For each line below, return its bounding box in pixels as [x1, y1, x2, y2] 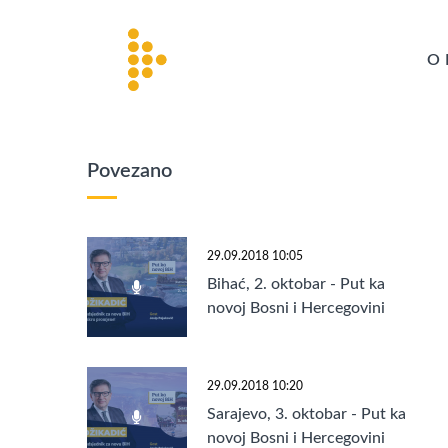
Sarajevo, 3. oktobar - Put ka [207, 406, 406, 423]
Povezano [87, 161, 172, 181]
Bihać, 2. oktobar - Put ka [207, 276, 385, 293]
